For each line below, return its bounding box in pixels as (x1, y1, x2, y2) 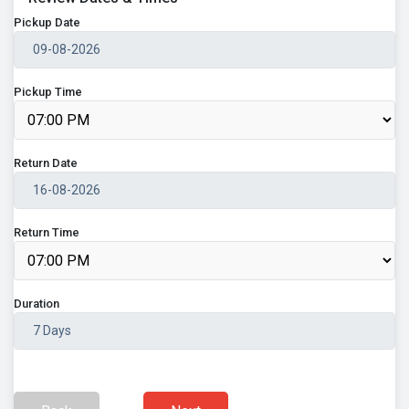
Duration (14, 297, 59, 311)
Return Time (14, 225, 79, 240)
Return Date (14, 156, 78, 171)
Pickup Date (14, 16, 80, 30)
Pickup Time (14, 85, 82, 100)
